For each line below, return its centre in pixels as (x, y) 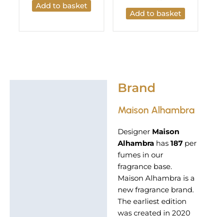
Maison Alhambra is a (156, 178)
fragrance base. (145, 167)
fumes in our (140, 155)
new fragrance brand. (155, 190)
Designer (135, 132)
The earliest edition (152, 202)
